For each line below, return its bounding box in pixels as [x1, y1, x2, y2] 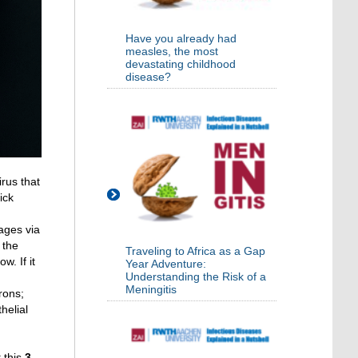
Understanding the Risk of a [125, 270, 266, 284]
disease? [125, 70, 171, 84]
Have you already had [125, 32, 237, 46]
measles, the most [125, 45, 218, 58]
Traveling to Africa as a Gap [125, 245, 265, 258]
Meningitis [125, 283, 177, 296]
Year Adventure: [125, 257, 206, 271]
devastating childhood [125, 58, 236, 71]
